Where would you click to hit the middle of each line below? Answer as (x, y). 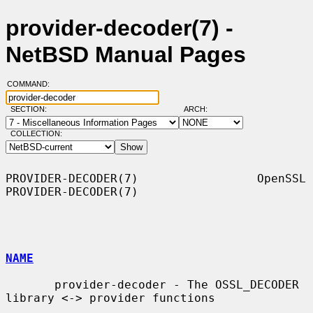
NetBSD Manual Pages (126, 55)
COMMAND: (32, 84)
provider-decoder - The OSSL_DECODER (30, 284)
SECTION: (31, 109)
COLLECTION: (36, 134)
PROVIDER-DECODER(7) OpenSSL (156, 178)
